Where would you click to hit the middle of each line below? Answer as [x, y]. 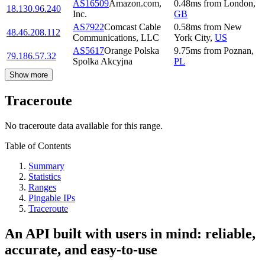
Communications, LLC [116, 37]
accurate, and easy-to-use [81, 249]
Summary [46, 166]
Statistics [45, 176]
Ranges [42, 187]
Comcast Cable [132, 27]
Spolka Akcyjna [103, 61]
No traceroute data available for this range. [84, 125]
